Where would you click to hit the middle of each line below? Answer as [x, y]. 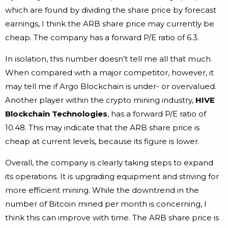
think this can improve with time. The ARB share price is [112, 218]
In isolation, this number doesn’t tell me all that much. [109, 59]
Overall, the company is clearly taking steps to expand [109, 163]
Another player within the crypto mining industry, [100, 100]
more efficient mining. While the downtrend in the [102, 190]
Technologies [80, 114]
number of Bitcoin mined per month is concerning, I [106, 204]
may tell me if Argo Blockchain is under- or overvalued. [111, 87]
